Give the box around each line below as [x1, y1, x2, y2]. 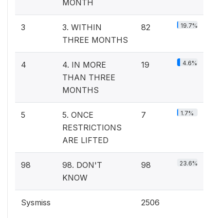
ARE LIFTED [62, 135, 109, 145]
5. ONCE [62, 110, 93, 120]
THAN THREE [62, 73, 115, 82]
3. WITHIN [62, 22, 102, 32]
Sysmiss [21, 198, 51, 207]
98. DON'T [62, 160, 102, 170]
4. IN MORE [62, 60, 106, 70]
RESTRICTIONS [62, 123, 122, 132]
